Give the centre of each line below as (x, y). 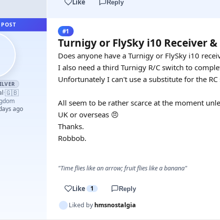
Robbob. (72, 138)
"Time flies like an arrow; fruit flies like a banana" (123, 168)
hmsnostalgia (115, 205)
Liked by (82, 205)
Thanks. (71, 126)
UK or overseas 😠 (88, 114)
